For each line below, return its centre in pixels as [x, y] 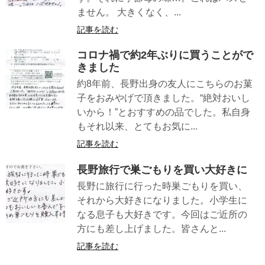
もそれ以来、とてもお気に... [137, 127]
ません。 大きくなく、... [129, 12]
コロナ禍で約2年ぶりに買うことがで [165, 55]
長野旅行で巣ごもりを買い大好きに [162, 169]
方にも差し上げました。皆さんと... [151, 228]
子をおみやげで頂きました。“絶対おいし [164, 98]
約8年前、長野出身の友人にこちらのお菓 [165, 84]
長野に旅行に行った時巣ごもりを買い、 [162, 186]
